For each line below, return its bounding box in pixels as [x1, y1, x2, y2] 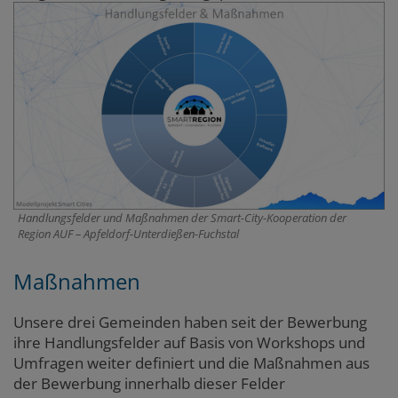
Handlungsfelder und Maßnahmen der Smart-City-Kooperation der [17, 210, 346, 227]
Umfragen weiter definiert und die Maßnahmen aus [13, 352, 370, 373]
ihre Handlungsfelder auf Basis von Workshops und [13, 331, 365, 353]
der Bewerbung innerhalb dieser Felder [13, 372, 285, 394]
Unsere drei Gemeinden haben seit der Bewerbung [13, 311, 367, 332]
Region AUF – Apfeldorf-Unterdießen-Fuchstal [17, 226, 239, 243]
